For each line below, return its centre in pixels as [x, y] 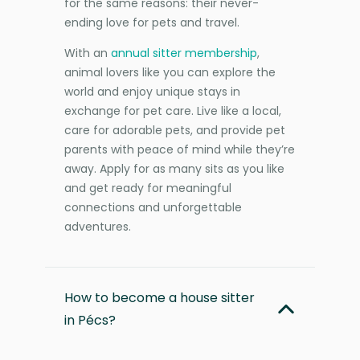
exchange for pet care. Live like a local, [173, 110]
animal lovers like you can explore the [170, 72]
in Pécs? [90, 320]
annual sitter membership [184, 53]
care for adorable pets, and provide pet [175, 130]
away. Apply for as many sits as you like [174, 168]
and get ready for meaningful [148, 188]
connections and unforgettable [153, 207]
